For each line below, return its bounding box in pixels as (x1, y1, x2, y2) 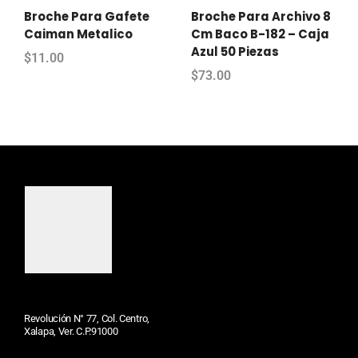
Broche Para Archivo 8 (191, 7, 331, 25)
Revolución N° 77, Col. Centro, (24, 312, 149, 324)
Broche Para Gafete (24, 7, 149, 25)
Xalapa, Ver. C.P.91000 (24, 324, 118, 337)
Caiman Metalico (24, 25, 133, 42)
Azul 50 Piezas (191, 42, 279, 60)
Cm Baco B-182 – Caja (191, 25, 329, 42)
